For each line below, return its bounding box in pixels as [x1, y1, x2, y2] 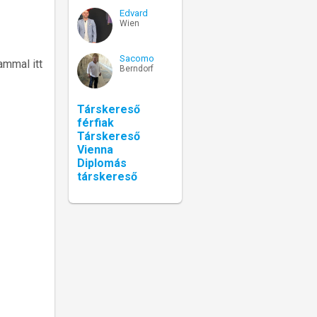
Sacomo [120, 52, 154, 64]
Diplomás [77, 156, 127, 170]
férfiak [77, 115, 114, 129]
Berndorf [120, 63, 154, 74]
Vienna [77, 142, 113, 156]
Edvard [120, 7, 148, 18]
